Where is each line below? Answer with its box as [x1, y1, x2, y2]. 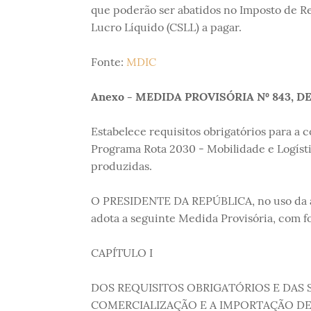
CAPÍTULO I [90, 245, 153, 260]
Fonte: [90, 54, 126, 69]
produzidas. [90, 158, 152, 173]
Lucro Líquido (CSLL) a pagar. [90, 19, 242, 34]
